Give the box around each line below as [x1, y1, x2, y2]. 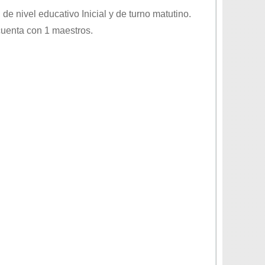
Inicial [82, 9, 106, 19]
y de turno [106, 9, 153, 19]
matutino [153, 9, 189, 19]
